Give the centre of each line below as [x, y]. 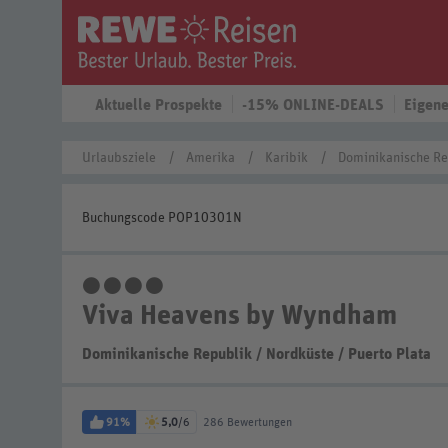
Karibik [286, 158]
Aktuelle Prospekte [158, 105]
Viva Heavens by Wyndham [239, 316]
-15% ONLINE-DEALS [313, 105]
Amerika [210, 158]
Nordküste [300, 354]
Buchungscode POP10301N [162, 218]
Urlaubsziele [119, 158]
